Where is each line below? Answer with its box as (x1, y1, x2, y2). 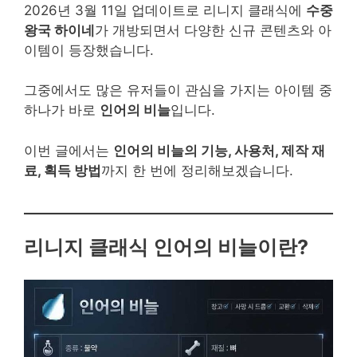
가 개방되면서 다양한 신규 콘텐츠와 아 (95, 22, 331, 38)
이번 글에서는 (24, 142, 113, 159)
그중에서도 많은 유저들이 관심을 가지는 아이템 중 (24, 82, 332, 98)
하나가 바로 (24, 102, 100, 118)
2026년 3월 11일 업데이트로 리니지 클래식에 (24, 2, 306, 18)
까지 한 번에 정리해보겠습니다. (101, 162, 293, 178)
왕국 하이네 (24, 22, 95, 38)
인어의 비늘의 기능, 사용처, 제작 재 (113, 142, 325, 159)
